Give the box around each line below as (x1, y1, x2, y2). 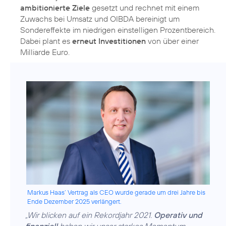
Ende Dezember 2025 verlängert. (27, 197, 122, 205)
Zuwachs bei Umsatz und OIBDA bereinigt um (20, 13, 180, 24)
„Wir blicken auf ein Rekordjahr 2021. (25, 209, 154, 220)
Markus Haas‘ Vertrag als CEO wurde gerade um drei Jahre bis (27, 188, 205, 196)
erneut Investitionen (72, 35, 146, 46)
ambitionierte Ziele (20, 2, 90, 13)
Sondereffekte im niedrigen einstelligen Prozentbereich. (20, 24, 215, 35)
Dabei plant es (20, 35, 72, 46)
